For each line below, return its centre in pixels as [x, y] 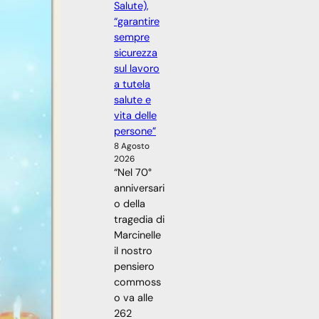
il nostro [133, 251]
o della [130, 204]
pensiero [134, 266]
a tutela [132, 84]
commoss [137, 282]
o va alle [134, 298]
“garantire [137, 21]
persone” [135, 131]
